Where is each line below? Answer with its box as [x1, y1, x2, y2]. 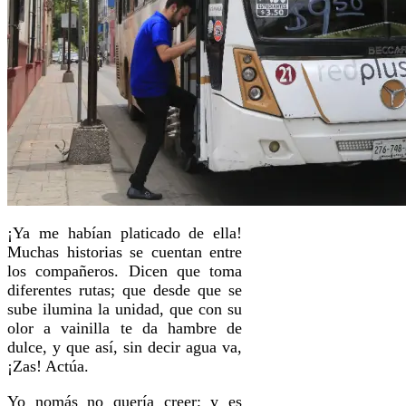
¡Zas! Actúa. [7, 356, 93, 375]
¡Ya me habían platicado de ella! [7, 223, 243, 242]
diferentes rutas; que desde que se [7, 280, 243, 299]
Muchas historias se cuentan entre [7, 242, 243, 261]
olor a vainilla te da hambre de [7, 318, 243, 337]
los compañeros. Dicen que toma [7, 261, 243, 280]
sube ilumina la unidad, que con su [7, 299, 243, 318]
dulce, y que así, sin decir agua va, [7, 337, 243, 356]
